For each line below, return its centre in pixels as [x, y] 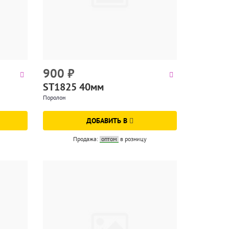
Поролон [54, 97]
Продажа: [86, 139]
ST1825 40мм [73, 87]
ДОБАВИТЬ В [108, 121]
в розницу [133, 139]
